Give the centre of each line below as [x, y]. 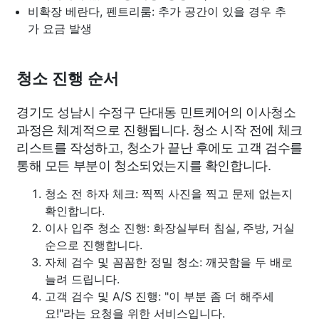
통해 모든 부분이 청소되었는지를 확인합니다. [144, 164]
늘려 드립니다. [82, 279]
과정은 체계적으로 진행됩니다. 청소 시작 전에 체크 [159, 129]
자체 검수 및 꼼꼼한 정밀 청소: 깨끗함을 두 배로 [169, 262]
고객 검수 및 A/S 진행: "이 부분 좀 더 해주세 [159, 296]
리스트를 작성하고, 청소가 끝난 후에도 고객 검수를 [159, 146]
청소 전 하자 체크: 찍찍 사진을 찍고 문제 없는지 [169, 193]
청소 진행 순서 [68, 78]
